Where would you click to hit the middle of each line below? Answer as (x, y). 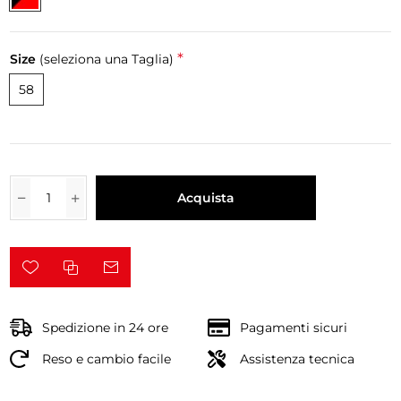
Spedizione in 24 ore (106, 328)
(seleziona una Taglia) (107, 60)
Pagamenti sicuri (293, 328)
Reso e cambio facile (107, 359)
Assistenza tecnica (297, 359)
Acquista (206, 198)
